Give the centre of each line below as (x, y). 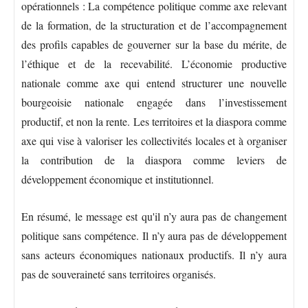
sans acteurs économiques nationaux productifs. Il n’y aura (154, 254)
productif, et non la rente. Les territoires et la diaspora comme (154, 121)
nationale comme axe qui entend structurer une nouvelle (154, 82)
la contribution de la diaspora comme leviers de (154, 159)
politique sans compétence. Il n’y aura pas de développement (154, 235)
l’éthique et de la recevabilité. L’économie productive (154, 63)
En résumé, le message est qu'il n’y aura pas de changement (154, 216)
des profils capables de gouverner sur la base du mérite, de (154, 44)
